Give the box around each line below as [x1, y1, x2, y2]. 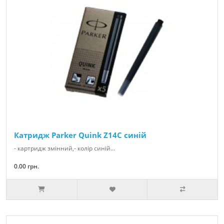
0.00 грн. [14, 162, 39, 171]
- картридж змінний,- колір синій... [14, 144, 115, 153]
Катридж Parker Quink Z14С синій [14, 130, 146, 140]
